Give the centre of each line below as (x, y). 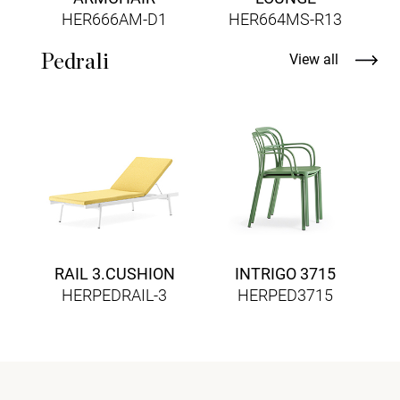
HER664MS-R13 (286, 19)
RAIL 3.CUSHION (114, 273)
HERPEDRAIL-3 (115, 295)
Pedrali (75, 62)
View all (316, 59)
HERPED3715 (286, 295)
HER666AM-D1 (115, 19)
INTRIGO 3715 (286, 273)
